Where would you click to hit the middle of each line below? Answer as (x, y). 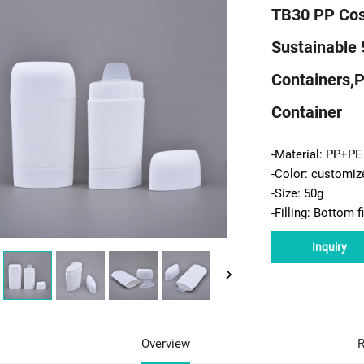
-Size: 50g (297, 194)
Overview (166, 344)
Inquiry (329, 247)
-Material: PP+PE (317, 155)
